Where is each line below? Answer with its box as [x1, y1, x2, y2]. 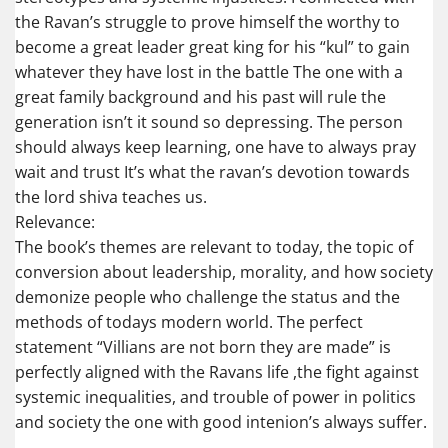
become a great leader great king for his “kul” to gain [15, 36, 410, 59]
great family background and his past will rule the [15, 86, 386, 109]
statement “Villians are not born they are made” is [15, 336, 391, 359]
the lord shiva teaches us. [15, 186, 207, 209]
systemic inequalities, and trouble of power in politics [15, 386, 416, 409]
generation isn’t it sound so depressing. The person [15, 111, 403, 134]
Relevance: [15, 211, 95, 234]
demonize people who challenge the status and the [15, 286, 400, 309]
